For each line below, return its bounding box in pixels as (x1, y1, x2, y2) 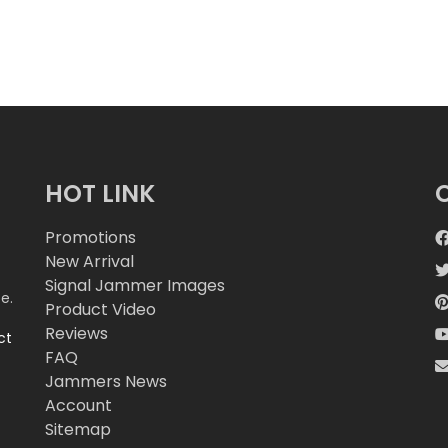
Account (45, 394, 113, 418)
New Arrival (45, 250, 135, 274)
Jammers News (45, 370, 168, 394)
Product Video (45, 298, 157, 322)
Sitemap (45, 418, 112, 442)
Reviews (45, 322, 109, 346)
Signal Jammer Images (45, 274, 226, 298)
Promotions (45, 226, 137, 250)
